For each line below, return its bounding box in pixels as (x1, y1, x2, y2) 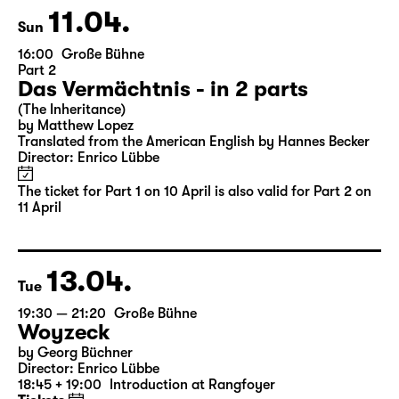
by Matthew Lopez (18, 185, 134, 201)
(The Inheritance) (18, 169, 126, 185)
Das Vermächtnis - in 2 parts (18, 144, 308, 169)
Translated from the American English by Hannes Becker (18, 201, 370, 217)
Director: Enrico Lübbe (18, 217, 159, 233)
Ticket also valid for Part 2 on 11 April (18, 8, 249, 24)
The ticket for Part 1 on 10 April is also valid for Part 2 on (18, 251, 371, 267)
